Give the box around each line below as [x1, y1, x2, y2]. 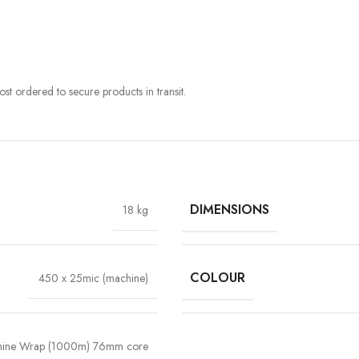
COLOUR [190, 268, 245, 288]
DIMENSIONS [190, 200, 269, 220]
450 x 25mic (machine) [38, 270, 148, 287]
